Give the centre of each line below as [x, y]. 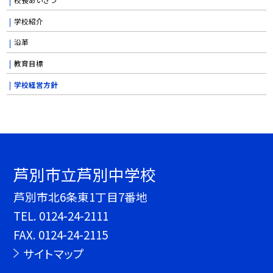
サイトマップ [53, 253]
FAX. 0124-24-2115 [61, 235]
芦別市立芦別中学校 [85, 174]
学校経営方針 [36, 84]
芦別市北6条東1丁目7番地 [81, 197]
